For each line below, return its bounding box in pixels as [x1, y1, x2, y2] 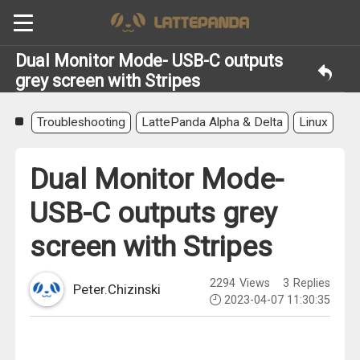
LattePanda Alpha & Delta [141, 115, 283, 130]
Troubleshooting [37, 115, 126, 130]
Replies [289, 276, 330, 290]
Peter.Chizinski [72, 281, 161, 298]
